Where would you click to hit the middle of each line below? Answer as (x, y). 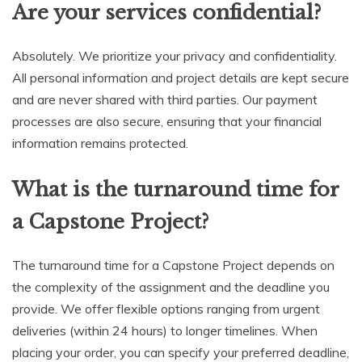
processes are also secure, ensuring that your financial (167, 122)
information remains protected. (100, 143)
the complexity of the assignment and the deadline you (171, 287)
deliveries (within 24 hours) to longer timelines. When (165, 331)
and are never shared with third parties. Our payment (165, 100)
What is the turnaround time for (175, 190)
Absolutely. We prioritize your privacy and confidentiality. (175, 56)
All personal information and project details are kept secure (181, 78)
